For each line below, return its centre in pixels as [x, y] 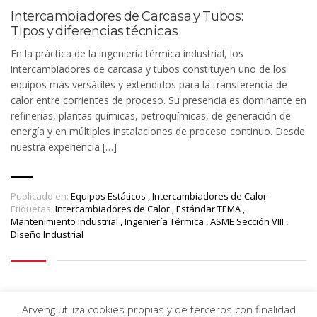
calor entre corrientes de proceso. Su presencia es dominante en [158, 100]
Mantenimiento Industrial [65, 222]
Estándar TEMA [209, 209]
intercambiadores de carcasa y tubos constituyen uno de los [149, 69]
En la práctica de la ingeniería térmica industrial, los [127, 54]
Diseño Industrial [47, 235]
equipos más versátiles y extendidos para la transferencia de [149, 85]
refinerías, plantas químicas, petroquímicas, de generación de [151, 116]
